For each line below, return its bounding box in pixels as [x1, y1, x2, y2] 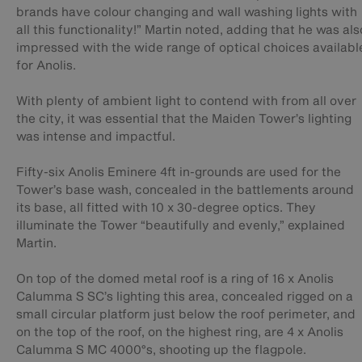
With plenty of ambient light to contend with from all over [16, 93, 356, 108]
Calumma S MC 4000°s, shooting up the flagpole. [16, 342, 306, 357]
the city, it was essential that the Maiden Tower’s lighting [16, 111, 351, 126]
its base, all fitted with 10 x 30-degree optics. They [16, 200, 316, 215]
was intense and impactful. [16, 128, 175, 144]
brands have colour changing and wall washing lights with [16, 4, 357, 19]
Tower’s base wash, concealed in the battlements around [16, 182, 354, 197]
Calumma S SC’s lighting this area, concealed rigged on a [16, 288, 353, 304]
